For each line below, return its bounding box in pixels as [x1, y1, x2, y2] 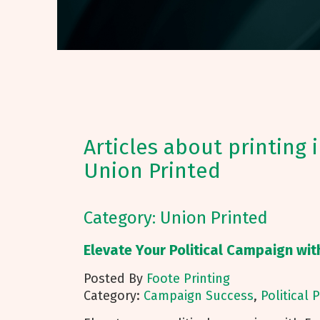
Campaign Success [144, 288, 254, 304]
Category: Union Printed [84, 208, 268, 228]
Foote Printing [146, 271, 230, 286]
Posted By [84, 271, 146, 286]
